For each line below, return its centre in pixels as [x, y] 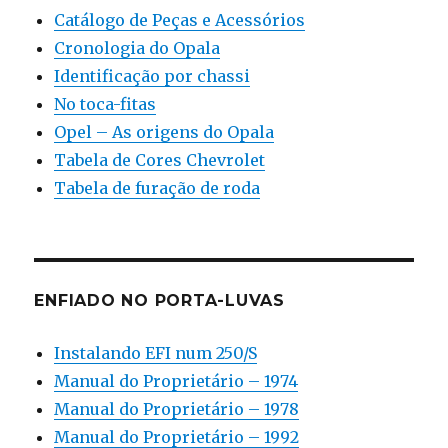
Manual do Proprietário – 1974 [176, 380]
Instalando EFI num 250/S [156, 352]
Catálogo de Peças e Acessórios [180, 19]
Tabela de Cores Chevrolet [160, 159]
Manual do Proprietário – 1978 [177, 408]
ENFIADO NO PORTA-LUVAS [159, 300]
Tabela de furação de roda [157, 187]
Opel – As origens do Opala [164, 131]
